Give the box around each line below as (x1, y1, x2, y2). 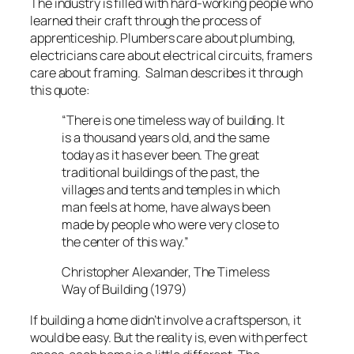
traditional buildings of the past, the (62, 164, 260, 182)
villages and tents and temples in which (62, 181, 281, 199)
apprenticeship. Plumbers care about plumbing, (30, 28, 296, 47)
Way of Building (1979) (62, 281, 187, 299)
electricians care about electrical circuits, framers (30, 46, 312, 64)
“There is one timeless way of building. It (62, 111, 284, 130)
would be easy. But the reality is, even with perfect (30, 328, 307, 346)
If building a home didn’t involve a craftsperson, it (30, 311, 301, 329)
